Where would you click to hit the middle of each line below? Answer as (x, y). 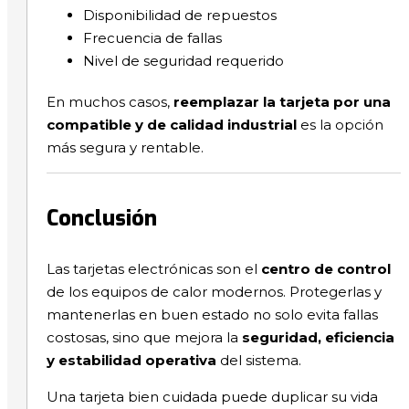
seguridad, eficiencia (318, 338)
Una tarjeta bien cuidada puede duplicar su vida (212, 397)
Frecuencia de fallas (152, 38)
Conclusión (101, 219)
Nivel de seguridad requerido (183, 61)
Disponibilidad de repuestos (179, 16)
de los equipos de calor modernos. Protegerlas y (214, 292)
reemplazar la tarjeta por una (282, 102)
